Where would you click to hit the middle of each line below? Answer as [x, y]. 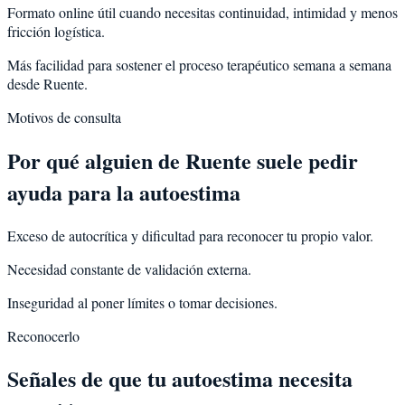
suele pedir [305, 160]
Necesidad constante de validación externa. [129, 268]
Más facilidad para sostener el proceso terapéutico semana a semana [199, 64]
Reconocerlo [43, 335]
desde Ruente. [47, 83]
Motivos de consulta [64, 117]
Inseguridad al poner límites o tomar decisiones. [142, 302]
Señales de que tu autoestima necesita [180, 379]
